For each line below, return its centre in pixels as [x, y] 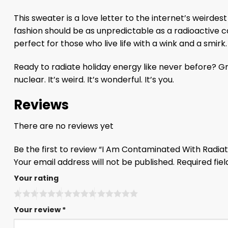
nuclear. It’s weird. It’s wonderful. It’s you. [94, 79]
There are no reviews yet [64, 126]
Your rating [36, 178]
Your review [38, 210]
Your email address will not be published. [94, 162]
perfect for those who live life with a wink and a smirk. [120, 44]
